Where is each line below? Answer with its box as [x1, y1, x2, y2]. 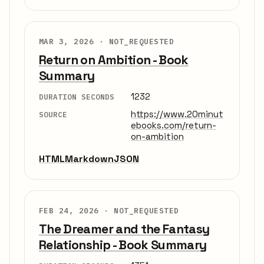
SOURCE [39, 109, 67, 119]
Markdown [65, 152, 114, 165]
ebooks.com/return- [131, 119, 216, 131]
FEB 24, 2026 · [39, 205, 114, 215]
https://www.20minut [131, 108, 223, 120]
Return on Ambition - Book [39, 52, 189, 68]
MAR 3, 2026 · [39, 37, 109, 47]
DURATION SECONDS [39, 92, 114, 102]
